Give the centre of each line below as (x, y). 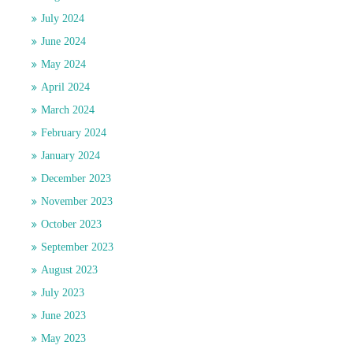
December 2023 (76, 179)
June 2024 (63, 42)
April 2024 (65, 87)
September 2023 (77, 247)
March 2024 (68, 110)
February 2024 (74, 133)
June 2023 (63, 316)
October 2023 (71, 225)
